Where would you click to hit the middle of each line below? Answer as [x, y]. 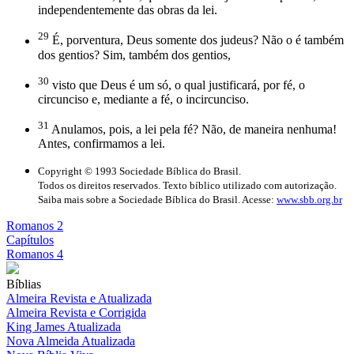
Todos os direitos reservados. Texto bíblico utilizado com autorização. [187, 186]
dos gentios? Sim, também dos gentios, [134, 55]
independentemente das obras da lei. [128, 10]
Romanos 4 [35, 254]
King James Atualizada [64, 327]
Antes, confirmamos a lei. [102, 144]
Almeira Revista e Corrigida [76, 313]
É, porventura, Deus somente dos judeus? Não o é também [196, 40]
